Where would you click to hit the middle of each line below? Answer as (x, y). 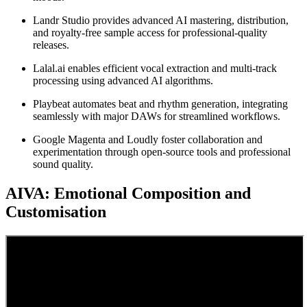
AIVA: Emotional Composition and (128, 193)
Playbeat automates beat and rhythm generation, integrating (160, 103)
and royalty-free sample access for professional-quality (150, 32)
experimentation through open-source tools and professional (162, 151)
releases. (51, 45)
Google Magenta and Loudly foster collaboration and (148, 139)
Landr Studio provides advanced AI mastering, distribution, (161, 20)
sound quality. (63, 164)
